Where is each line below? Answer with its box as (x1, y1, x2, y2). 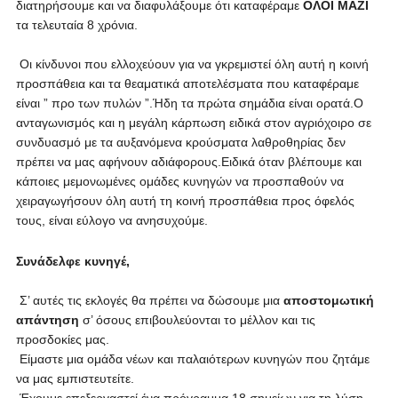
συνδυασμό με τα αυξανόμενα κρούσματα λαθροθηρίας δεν (15, 135, 346, 149)
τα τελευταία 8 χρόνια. (15, 18, 138, 32)
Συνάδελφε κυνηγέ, (15, 254, 130, 268)
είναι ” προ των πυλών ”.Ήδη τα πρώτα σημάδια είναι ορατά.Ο (15, 96, 363, 110)
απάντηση (15, 313, 79, 327)
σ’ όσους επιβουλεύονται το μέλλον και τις (78, 313, 315, 327)
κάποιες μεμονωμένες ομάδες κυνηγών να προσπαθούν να (15, 174, 344, 188)
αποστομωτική (283, 293, 374, 307)
